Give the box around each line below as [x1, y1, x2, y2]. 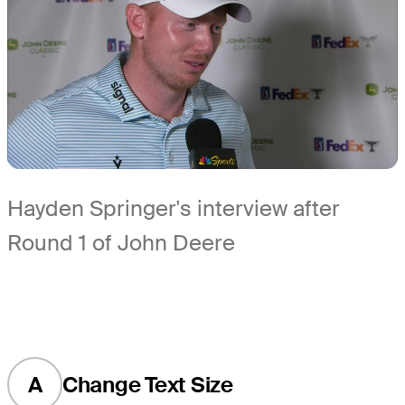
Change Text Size [61, 370, 233, 399]
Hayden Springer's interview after [7, 194, 340, 223]
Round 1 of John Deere [7, 229, 235, 258]
